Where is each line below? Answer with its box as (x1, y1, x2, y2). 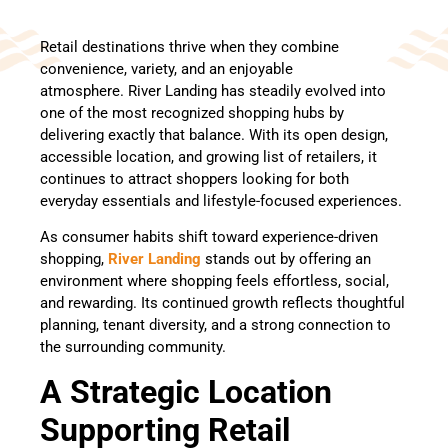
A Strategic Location (40, 372, 332, 411)
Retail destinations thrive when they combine (40, 37, 339, 56)
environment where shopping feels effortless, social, (40, 272, 389, 291)
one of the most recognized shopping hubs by (40, 103, 344, 122)
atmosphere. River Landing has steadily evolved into (40, 81, 386, 100)
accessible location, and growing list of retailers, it (40, 147, 377, 166)
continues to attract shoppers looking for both (40, 169, 349, 188)
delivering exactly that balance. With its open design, (40, 125, 388, 144)
